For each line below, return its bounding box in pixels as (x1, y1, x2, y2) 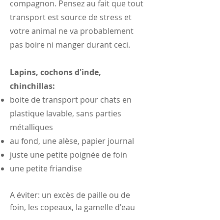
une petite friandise (10, 163, 82, 174)
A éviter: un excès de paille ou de (10, 189, 130, 200)
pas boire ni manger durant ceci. (10, 39, 130, 50)
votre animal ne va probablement (10, 25, 134, 36)
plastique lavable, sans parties (10, 108, 121, 119)
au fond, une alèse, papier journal (10, 135, 136, 146)
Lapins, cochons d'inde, (10, 66, 101, 78)
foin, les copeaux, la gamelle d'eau (10, 201, 135, 213)
